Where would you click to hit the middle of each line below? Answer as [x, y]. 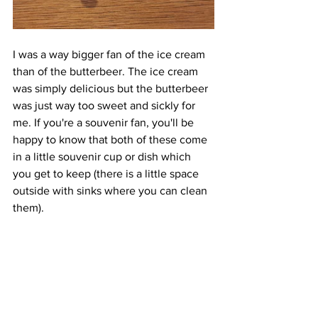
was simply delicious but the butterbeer [112, 88]
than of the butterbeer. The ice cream [107, 71]
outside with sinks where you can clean [111, 190]
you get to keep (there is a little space [107, 173]
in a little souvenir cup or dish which [103, 156]
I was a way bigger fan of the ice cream [110, 54]
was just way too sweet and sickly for [105, 105]
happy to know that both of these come [111, 139]
